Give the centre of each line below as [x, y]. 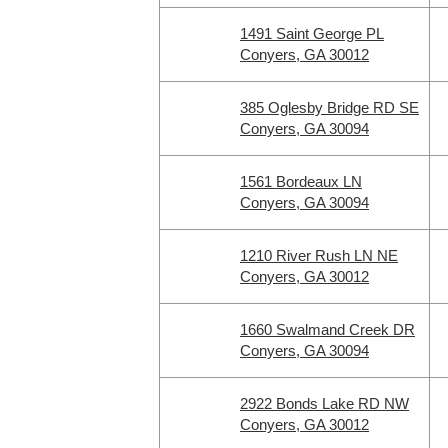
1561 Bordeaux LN [301, 181]
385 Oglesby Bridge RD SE [329, 107]
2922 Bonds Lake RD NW [324, 403]
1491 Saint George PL [312, 33]
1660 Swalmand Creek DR [327, 329]
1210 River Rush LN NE [319, 255]
